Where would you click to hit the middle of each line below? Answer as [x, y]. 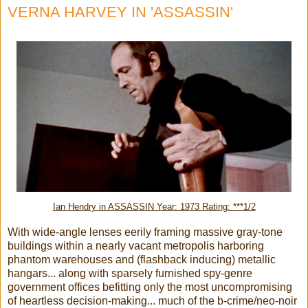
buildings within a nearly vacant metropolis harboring [136, 246]
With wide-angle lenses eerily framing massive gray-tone [145, 232]
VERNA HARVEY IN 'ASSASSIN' [120, 12]
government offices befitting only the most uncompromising [150, 287]
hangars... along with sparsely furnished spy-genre [130, 274]
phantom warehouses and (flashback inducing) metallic [142, 260]
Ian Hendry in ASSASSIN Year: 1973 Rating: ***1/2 [154, 207]
